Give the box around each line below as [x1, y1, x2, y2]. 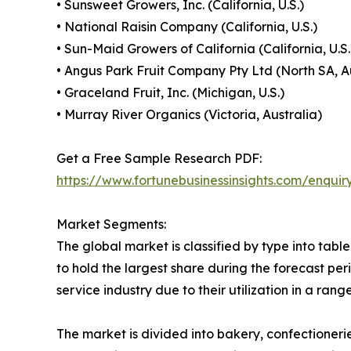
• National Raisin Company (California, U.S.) [56, 19, 317, 35]
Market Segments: [56, 216, 166, 233]
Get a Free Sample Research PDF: [56, 150, 262, 167]
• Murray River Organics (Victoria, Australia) [56, 107, 322, 123]
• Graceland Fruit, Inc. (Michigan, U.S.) [56, 85, 284, 101]
